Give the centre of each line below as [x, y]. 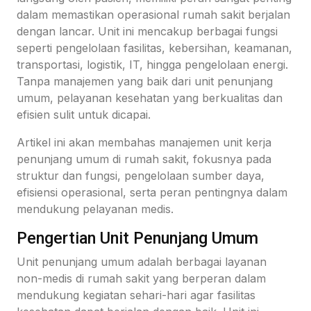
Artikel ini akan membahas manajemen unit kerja [144, 142]
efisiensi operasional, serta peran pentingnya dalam [152, 192]
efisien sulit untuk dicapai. [84, 114]
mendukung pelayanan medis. [95, 209]
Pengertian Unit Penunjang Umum [137, 238]
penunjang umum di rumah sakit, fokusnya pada [144, 159]
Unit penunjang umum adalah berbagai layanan [142, 261]
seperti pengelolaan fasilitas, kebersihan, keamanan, [154, 48]
